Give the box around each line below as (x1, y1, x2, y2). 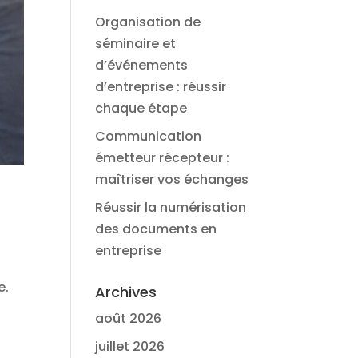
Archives (95, 282, 157, 302)
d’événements (95, 56, 189, 74)
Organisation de (95, 13, 201, 31)
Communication (95, 127, 202, 145)
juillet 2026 (95, 337, 165, 356)
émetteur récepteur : (95, 149, 230, 167)
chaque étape (95, 99, 188, 117)
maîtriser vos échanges (95, 170, 249, 189)
